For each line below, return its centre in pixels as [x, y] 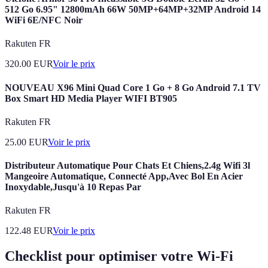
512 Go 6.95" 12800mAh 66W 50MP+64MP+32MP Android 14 [133, 10]
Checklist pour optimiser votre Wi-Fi [119, 256]
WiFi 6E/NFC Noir [44, 20]
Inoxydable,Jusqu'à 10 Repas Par [73, 187]
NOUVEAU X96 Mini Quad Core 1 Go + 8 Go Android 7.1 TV [133, 87]
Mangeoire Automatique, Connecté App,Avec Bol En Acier [124, 176]
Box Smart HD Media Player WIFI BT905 [91, 98]
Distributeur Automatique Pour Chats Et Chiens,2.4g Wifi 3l [127, 166]
